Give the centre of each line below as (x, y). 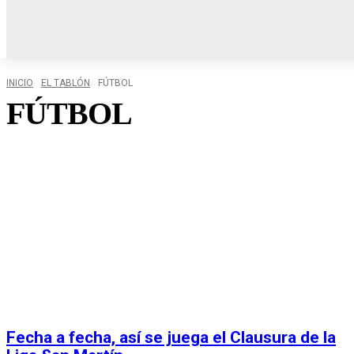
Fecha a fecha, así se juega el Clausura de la (171, 338)
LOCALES (298, 9)
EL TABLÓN (66, 83)
